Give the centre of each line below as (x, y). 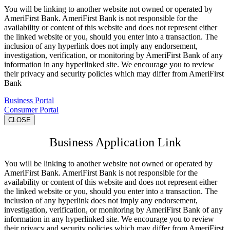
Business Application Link (115, 142)
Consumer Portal (31, 109)
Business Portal (29, 100)
